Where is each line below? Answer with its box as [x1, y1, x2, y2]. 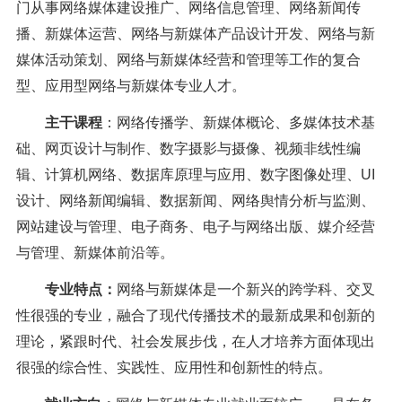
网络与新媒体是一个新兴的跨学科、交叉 [116, 282, 375, 298]
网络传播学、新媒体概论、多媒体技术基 [116, 115, 375, 131]
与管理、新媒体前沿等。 [15, 245, 174, 261]
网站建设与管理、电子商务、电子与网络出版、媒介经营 [15, 219, 375, 235]
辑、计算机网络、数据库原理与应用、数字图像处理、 [15, 167, 361, 183]
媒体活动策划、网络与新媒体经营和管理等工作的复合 [15, 52, 361, 68]
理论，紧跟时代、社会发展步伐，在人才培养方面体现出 [15, 334, 375, 350]
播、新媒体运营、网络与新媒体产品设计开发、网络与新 [15, 26, 375, 42]
